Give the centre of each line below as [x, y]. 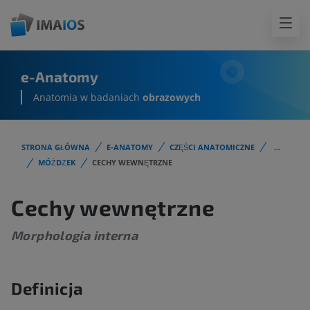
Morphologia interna [75, 236]
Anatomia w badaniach [88, 98]
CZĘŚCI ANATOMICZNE [212, 147]
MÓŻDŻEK [57, 163]
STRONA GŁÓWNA [56, 147]
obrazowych [172, 98]
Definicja [47, 289]
